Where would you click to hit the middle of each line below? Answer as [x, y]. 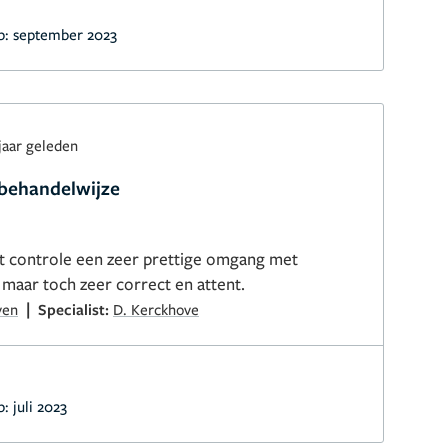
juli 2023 [40, 406]
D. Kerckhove [156, 309]
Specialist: [75, 309]
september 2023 [65, 34]
